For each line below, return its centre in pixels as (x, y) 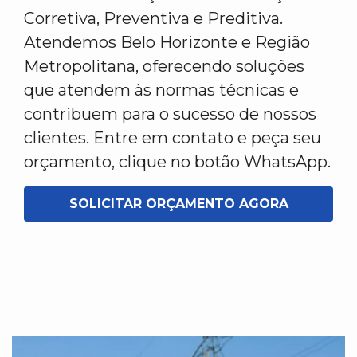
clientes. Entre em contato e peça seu (173, 138)
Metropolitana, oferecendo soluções (164, 66)
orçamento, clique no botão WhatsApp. (177, 162)
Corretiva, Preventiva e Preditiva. (153, 18)
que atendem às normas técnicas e (161, 90)
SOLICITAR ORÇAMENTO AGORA (178, 204)
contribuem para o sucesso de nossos (170, 114)
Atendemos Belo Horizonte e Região (167, 42)
